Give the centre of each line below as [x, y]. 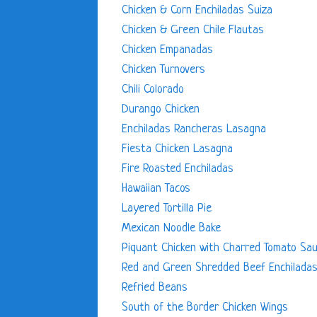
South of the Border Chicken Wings [205, 307]
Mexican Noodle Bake [171, 228]
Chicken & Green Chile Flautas [193, 30]
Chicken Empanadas [167, 50]
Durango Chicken [161, 109]
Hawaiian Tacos [156, 188]
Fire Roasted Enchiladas [178, 168]
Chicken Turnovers [163, 69]
